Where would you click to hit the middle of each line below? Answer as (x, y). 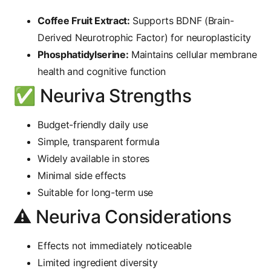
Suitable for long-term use (96, 193)
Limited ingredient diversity (98, 263)
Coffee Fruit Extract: (84, 21)
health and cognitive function (102, 72)
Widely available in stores (94, 159)
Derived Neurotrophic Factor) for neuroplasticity (145, 38)
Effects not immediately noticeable (115, 246)
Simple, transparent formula (99, 142)
